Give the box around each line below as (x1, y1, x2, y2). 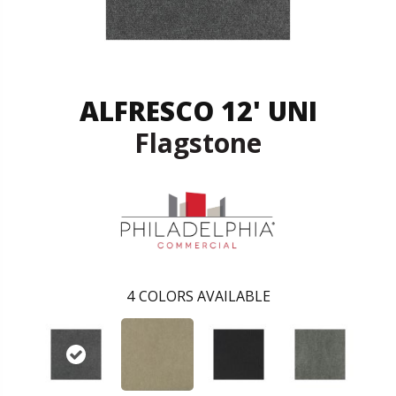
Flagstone (134, 125, 262, 162)
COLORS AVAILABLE (138, 286, 270, 306)
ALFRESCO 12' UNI (79, 93, 317, 130)
